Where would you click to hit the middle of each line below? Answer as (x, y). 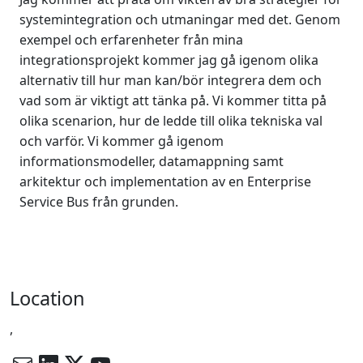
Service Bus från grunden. (99, 202)
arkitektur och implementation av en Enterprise (165, 181)
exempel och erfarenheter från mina (131, 40)
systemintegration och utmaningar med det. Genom (180, 19)
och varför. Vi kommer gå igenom (122, 141)
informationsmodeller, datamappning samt (152, 161)
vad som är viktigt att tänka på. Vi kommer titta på (173, 100)
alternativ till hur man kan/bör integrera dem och (171, 80)
